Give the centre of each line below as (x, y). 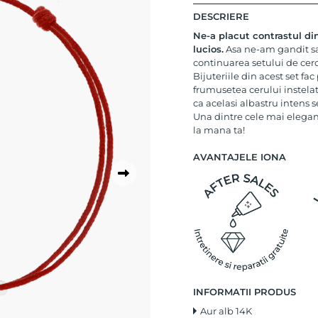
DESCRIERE (221, 16)
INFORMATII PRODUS (245, 292)
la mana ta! (219, 130)
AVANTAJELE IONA (240, 157)
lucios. (208, 49)
